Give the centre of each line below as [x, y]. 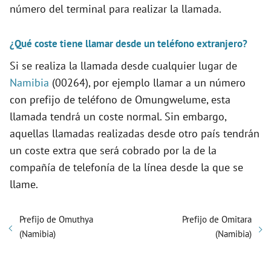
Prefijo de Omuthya [56, 220]
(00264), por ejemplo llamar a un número [147, 83]
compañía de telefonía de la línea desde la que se [126, 168]
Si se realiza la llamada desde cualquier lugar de [123, 66]
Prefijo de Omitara [217, 220]
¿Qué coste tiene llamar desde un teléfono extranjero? [129, 44]
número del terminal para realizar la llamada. [116, 9]
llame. [24, 184]
